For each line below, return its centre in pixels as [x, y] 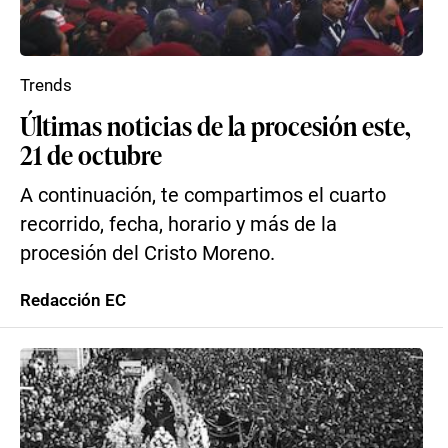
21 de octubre [91, 154]
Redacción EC [73, 300]
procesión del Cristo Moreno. [147, 253]
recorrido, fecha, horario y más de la [178, 224]
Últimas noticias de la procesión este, [215, 125]
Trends [46, 85]
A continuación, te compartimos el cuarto [203, 195]
